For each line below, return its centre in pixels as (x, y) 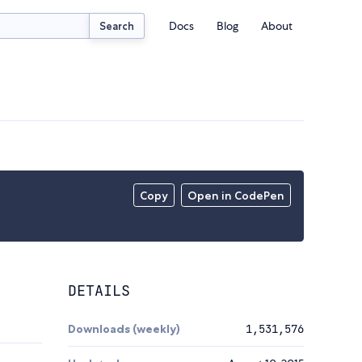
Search (117, 25)
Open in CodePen (236, 196)
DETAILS (99, 291)
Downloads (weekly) (124, 329)
